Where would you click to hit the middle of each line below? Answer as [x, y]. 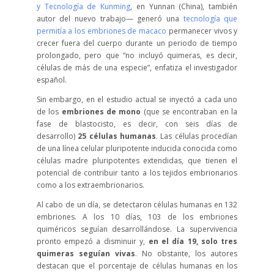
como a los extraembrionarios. [90, 185]
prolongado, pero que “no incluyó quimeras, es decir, [137, 55]
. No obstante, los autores [186, 254]
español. [51, 80]
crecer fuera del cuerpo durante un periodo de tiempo [137, 43]
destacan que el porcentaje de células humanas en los [137, 266]
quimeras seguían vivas [86, 254]
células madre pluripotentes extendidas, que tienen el [137, 161]
